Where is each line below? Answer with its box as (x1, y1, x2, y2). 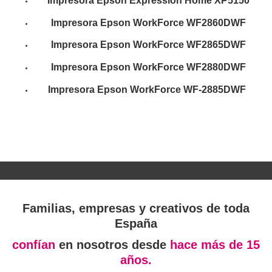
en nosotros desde (59, 238, 170, 252)
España (115, 217, 157, 231)
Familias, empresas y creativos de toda (22, 202, 250, 216)
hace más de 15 (170, 238, 260, 252)
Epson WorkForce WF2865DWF (100, 39, 246, 50)
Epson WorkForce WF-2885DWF (97, 84, 246, 95)
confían (12, 238, 59, 252)
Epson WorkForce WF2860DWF (100, 17, 246, 28)
